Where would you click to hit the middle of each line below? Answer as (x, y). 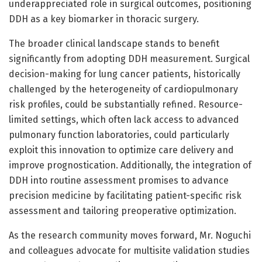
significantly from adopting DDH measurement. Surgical (129, 58)
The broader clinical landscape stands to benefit (114, 43)
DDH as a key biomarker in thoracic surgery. (104, 19)
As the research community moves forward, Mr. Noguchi (130, 235)
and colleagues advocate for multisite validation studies (129, 250)
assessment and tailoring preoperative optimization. (123, 211)
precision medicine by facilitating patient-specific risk (125, 195)
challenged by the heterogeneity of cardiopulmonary (123, 89)
